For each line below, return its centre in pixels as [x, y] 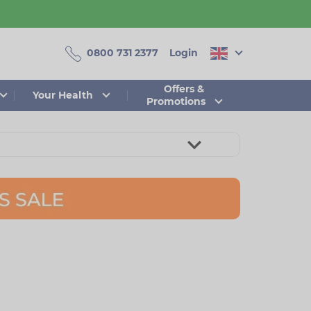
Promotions [176, 101]
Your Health [62, 95]
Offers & [184, 89]
